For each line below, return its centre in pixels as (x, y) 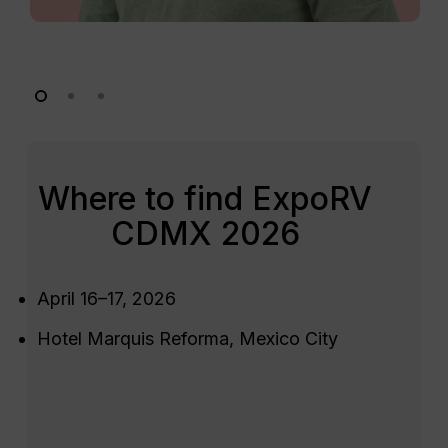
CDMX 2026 (205, 233)
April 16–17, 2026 (106, 298)
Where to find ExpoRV (205, 198)
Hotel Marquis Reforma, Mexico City (187, 338)
